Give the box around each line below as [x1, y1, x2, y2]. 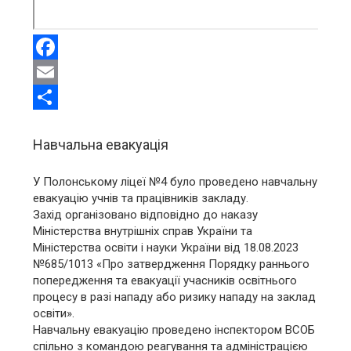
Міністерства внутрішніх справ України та [33, 223, 253, 238]
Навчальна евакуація [33, 136, 169, 153]
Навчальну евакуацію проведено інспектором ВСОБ [33, 322, 316, 337]
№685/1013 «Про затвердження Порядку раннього [33, 256, 310, 271]
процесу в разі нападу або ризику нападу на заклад [33, 289, 317, 304]
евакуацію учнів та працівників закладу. [33, 190, 249, 205]
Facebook [33, 65, 85, 79]
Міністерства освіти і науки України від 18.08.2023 [33, 240, 299, 255]
